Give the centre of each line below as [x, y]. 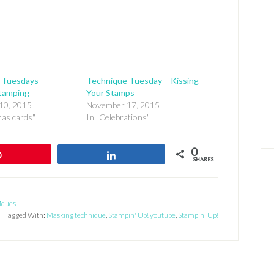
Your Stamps [111, 93]
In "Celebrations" [118, 117]
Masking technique [76, 215]
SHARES [203, 159]
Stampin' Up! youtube [142, 215]
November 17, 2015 [123, 105]
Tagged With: [26, 215]
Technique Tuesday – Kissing [143, 80]
